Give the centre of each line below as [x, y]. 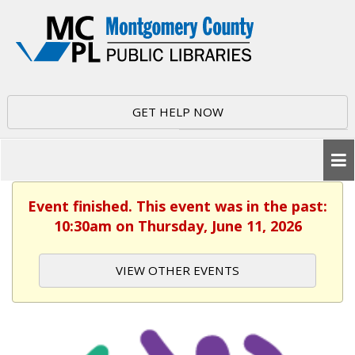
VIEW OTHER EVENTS [177, 270]
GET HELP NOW [177, 112]
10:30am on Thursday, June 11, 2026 [177, 226]
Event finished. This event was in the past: [177, 206]
